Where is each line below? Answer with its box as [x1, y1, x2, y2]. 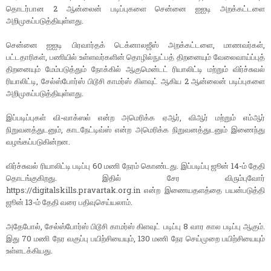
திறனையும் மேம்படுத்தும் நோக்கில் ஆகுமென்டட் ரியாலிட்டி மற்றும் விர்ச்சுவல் [6, 64, 265, 75]
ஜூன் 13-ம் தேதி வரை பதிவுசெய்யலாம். [6, 197, 132, 208]
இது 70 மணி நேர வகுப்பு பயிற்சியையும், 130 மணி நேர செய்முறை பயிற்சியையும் [6, 233, 265, 244]
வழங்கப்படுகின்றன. [6, 136, 70, 148]
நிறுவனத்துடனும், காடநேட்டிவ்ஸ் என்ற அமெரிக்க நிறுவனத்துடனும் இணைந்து [6, 124, 265, 135]
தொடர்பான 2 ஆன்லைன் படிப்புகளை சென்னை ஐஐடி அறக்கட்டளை [6, 3, 265, 15]
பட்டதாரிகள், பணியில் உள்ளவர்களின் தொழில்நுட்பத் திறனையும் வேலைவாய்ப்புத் [6, 51, 265, 63]
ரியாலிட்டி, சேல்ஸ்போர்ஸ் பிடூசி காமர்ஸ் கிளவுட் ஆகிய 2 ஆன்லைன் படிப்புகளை [6, 76, 265, 87]
